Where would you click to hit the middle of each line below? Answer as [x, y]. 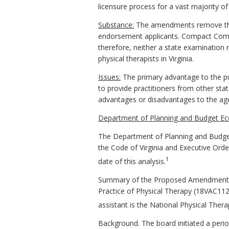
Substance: [116, 25]
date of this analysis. [132, 161]
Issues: [109, 77]
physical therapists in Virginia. [146, 59]
